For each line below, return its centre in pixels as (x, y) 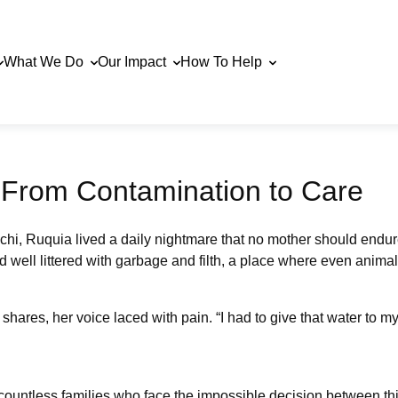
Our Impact (134, 62)
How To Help (223, 62)
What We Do (45, 62)
